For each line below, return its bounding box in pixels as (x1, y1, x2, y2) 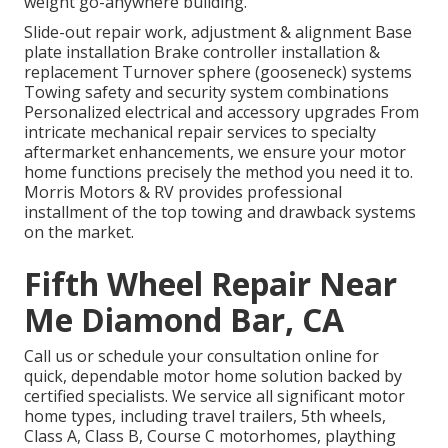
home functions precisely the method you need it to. (24, 161, 413, 184)
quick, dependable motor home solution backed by (24, 365, 402, 388)
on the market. (24, 221, 134, 244)
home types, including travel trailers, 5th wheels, (24, 405, 386, 428)
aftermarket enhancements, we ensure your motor (24, 141, 406, 164)
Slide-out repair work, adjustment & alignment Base (24, 21, 412, 44)
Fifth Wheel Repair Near (24, 262, 397, 306)
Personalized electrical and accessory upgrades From (24, 101, 419, 124)
